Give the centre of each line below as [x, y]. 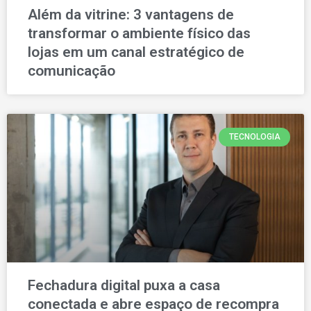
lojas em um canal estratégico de [136, 52]
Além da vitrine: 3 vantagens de [131, 15]
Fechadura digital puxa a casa [124, 286]
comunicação [72, 71]
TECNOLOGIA [254, 137]
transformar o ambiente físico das [139, 34]
